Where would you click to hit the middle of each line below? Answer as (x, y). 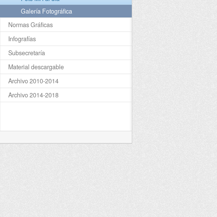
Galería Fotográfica (46, 11)
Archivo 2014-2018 (33, 95)
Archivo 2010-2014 (33, 81)
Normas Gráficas (30, 25)
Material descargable (36, 67)
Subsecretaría (26, 53)
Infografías (22, 39)
